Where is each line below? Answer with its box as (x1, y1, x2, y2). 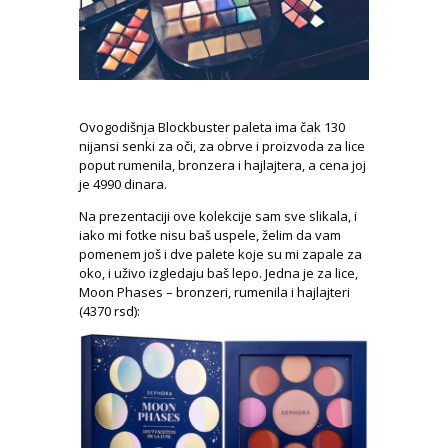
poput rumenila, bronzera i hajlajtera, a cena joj (79, 156, 366, 175)
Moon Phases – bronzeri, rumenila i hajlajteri (79, 283, 350, 302)
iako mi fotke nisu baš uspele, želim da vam (79, 226, 341, 245)
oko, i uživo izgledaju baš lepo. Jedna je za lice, (79, 264, 358, 283)
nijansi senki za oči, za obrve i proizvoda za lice (79, 137, 365, 156)
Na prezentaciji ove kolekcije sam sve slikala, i (79, 207, 357, 226)
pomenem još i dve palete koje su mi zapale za (79, 245, 362, 264)
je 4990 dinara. (79, 175, 167, 194)
